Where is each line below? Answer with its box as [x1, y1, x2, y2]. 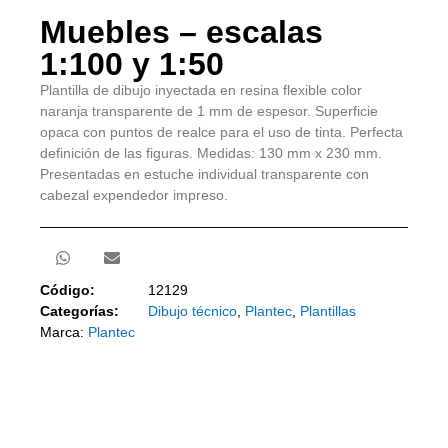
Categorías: [40, 303, 119, 320]
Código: [40, 282, 95, 299]
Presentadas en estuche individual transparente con [40, 165, 369, 182]
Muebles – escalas [40, 13, 323, 50]
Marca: [40, 324, 88, 341]
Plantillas [300, 303, 356, 320]
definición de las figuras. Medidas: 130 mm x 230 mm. [40, 144, 382, 161]
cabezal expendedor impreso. [40, 186, 228, 203]
